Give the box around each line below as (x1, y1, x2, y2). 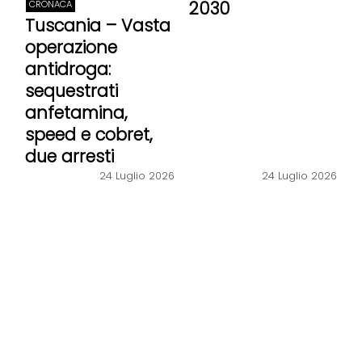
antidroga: (24, 57, 111, 82)
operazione (24, 36, 117, 60)
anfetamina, (24, 101, 128, 125)
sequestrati (24, 79, 118, 103)
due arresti (24, 145, 114, 169)
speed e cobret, (24, 123, 153, 147)
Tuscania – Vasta (24, 14, 170, 38)
